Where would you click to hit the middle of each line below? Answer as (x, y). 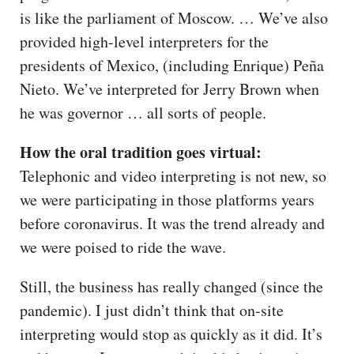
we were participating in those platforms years (167, 199)
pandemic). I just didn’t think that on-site (152, 310)
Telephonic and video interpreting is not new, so (173, 175)
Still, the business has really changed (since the (171, 286)
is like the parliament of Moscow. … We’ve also (174, 17)
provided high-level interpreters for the (144, 41)
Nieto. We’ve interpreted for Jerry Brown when (169, 88)
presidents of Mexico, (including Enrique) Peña (172, 65)
